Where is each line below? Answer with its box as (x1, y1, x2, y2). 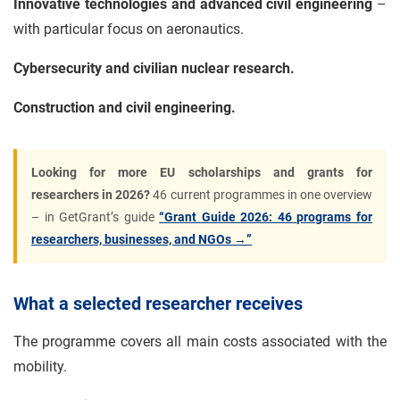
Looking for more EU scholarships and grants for (31, 165, 372, 179)
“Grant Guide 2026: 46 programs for (159, 210, 373, 224)
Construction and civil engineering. (13, 99, 236, 116)
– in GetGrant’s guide (31, 210, 160, 224)
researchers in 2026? (31, 187, 151, 202)
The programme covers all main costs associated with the (13, 333, 387, 350)
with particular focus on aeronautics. (13, 21, 244, 37)
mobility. (13, 358, 67, 375)
